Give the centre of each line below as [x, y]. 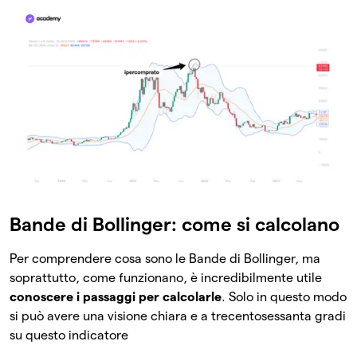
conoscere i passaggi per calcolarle [116, 296]
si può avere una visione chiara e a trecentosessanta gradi [178, 316]
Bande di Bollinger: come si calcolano [175, 224]
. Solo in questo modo [284, 296]
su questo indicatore [69, 335]
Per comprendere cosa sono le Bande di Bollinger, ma [165, 258]
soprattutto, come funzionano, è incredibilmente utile [166, 277]
